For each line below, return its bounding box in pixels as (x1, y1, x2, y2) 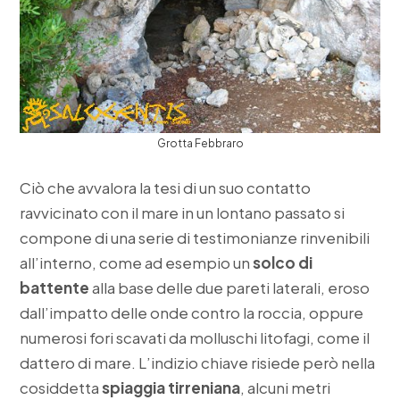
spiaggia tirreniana (102, 377, 241, 397)
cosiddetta (20, 377, 103, 397)
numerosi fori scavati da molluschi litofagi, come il (20, 327, 371, 347)
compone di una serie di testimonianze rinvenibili (20, 227, 371, 247)
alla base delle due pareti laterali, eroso (89, 277, 371, 297)
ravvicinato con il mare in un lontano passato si (20, 202, 346, 222)
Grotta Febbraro (156, 137, 244, 151)
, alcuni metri (240, 377, 331, 397)
